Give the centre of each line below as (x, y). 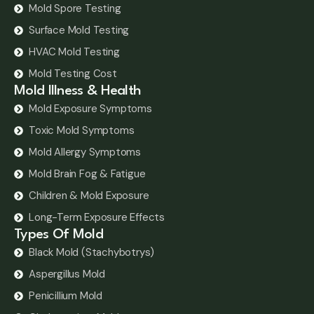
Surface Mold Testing (79, 30)
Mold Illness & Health (78, 91)
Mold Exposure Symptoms (90, 109)
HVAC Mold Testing (74, 52)
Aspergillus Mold (67, 274)
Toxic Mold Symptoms (82, 131)
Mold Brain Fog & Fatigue (87, 174)
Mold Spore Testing (75, 9)
